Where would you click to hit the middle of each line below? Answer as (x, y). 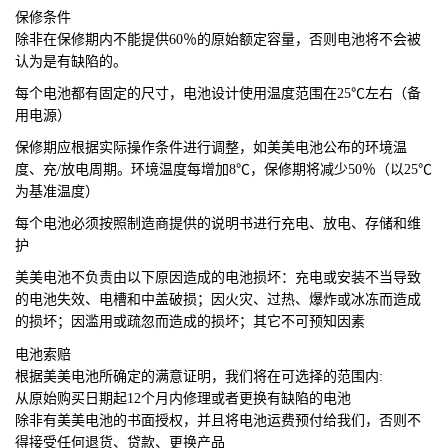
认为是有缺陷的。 (71, 61)
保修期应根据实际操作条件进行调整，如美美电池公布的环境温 (211, 147)
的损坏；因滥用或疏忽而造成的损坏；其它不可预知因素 (190, 321)
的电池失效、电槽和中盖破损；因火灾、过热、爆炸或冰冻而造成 (218, 299)
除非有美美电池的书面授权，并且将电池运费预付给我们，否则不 (218, 420)
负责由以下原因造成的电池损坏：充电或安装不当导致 (253, 277)
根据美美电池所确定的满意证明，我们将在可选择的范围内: (199, 376)
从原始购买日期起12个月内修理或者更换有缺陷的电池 (183, 398)
